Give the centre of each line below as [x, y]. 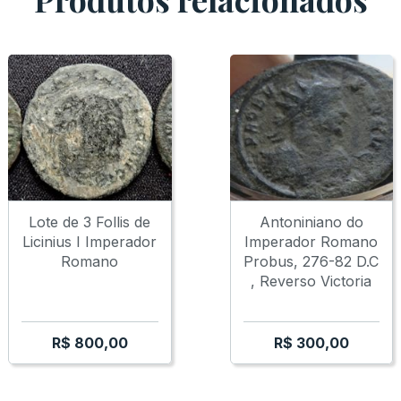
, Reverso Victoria [311, 282]
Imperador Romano [311, 242]
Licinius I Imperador [90, 242]
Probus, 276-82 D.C [311, 262]
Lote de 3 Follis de [90, 222]
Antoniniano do [311, 222]
